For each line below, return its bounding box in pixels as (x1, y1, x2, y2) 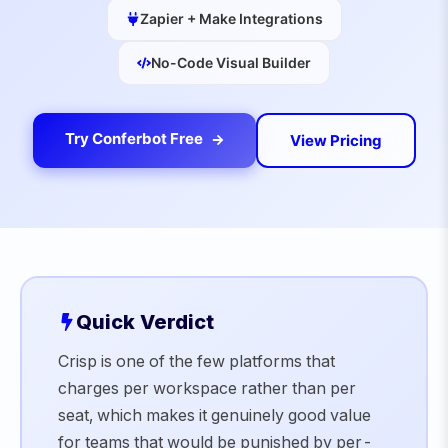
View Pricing (289, 131, 382, 150)
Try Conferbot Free (64, 129, 206, 148)
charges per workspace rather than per (58, 378, 356, 398)
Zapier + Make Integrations (139, 10, 323, 27)
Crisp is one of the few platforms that (58, 351, 335, 371)
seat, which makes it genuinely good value (58, 405, 371, 425)
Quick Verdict (76, 310, 214, 334)
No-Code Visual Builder (151, 54, 311, 71)
